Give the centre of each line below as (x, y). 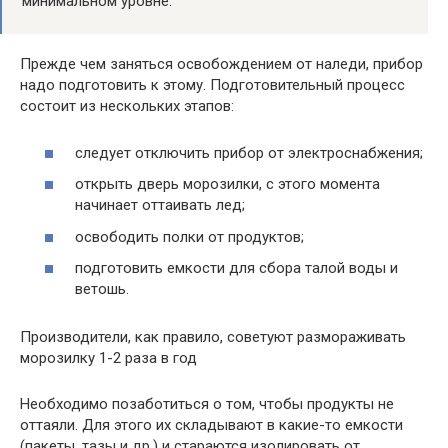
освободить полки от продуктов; (189, 236)
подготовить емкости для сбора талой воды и (236, 268)
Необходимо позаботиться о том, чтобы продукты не (207, 404)
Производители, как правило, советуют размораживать (213, 337)
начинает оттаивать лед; (160, 205)
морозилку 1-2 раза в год (108, 358)
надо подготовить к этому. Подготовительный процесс (212, 85)
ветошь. (102, 289)
